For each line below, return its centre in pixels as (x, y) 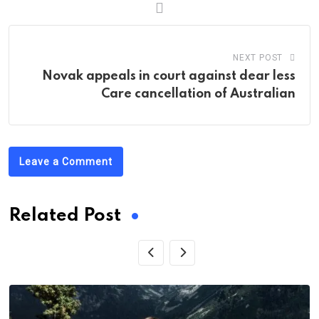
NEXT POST (258, 57)
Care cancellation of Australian (198, 94)
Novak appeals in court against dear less (169, 76)
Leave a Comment (66, 161)
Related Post (65, 216)
